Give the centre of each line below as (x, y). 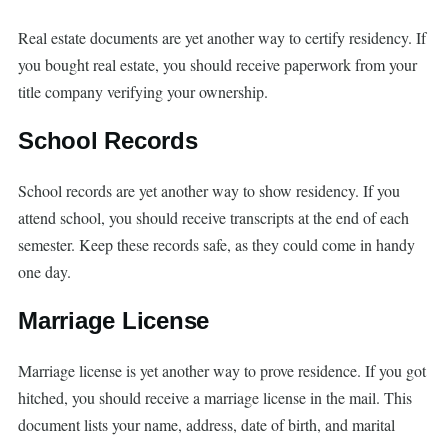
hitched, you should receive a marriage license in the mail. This (215, 398)
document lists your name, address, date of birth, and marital (206, 425)
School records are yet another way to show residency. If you (209, 191)
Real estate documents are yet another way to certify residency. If (222, 38)
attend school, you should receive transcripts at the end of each (213, 218)
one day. (44, 272)
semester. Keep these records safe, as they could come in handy (216, 245)
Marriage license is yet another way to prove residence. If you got (222, 371)
